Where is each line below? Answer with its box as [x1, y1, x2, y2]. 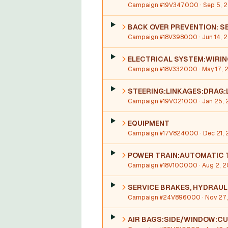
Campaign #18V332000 [127, 66, 197, 73]
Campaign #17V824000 [127, 130, 198, 137]
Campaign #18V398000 [127, 34, 197, 41]
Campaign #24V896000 [127, 194, 201, 201]
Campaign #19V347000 [127, 2, 198, 9]
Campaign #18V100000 [127, 162, 197, 169]
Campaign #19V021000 [127, 98, 197, 105]
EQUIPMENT [127, 119, 169, 127]
